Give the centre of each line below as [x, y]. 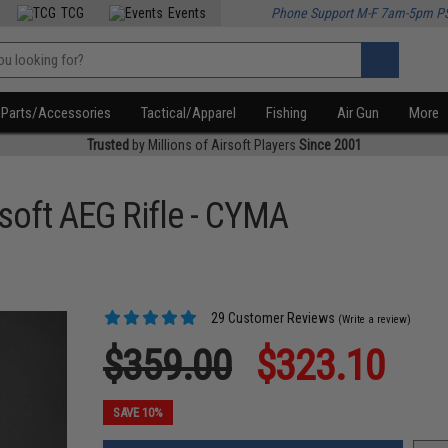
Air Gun [358, 113]
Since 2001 [330, 145]
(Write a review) [375, 319]
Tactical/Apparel [189, 113]
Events [187, 13]
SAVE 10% [138, 412]
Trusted [107, 145]
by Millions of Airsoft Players [213, 145]
